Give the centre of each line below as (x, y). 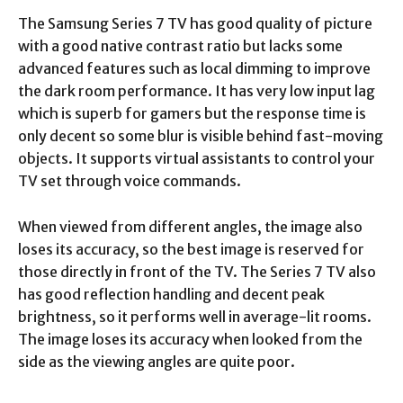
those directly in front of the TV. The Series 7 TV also (197, 271)
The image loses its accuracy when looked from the (190, 339)
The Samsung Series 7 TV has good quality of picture (195, 23)
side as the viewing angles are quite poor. (157, 361)
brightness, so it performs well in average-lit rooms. (195, 316)
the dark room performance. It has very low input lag (197, 90)
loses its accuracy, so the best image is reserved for (191, 249)
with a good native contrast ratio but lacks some (180, 45)
